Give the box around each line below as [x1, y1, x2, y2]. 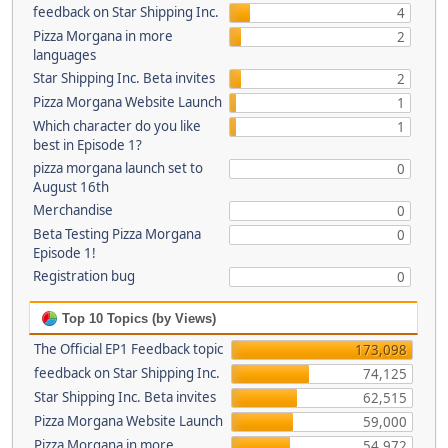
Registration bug [32, 267, 135, 285]
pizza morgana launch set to [32, 159, 203, 177]
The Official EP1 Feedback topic [34, 340, 223, 358]
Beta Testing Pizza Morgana [32, 225, 201, 243]
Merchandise [32, 201, 113, 219]
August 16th [32, 178, 109, 196]
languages [32, 46, 96, 64]
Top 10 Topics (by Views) [58, 311, 216, 326]
